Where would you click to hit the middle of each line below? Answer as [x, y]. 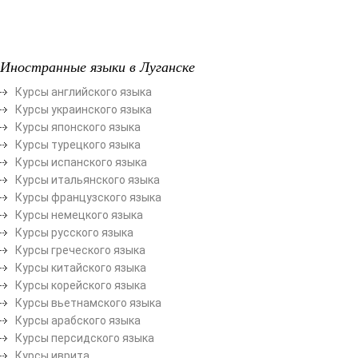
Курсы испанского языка [81, 162]
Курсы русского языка [74, 232]
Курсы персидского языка [85, 338]
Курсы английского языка [84, 91]
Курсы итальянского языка [88, 179]
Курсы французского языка [88, 197]
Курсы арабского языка [78, 320]
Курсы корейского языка [81, 285]
